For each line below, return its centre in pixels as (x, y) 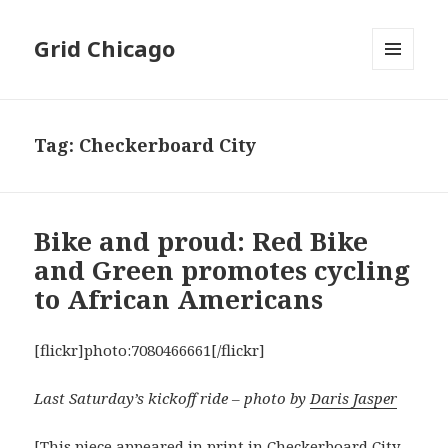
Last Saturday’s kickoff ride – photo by (172, 398)
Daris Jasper (354, 398)
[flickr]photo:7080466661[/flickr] (150, 350)
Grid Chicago (105, 48)
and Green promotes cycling (222, 270)
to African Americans (179, 299)
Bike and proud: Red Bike (201, 241)
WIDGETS (401, 112)
